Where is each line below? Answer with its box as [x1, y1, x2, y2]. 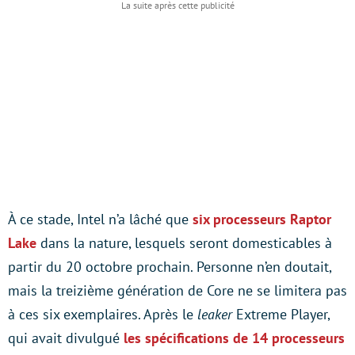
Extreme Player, [232, 305, 330, 323]
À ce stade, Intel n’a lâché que [8, 210, 193, 228]
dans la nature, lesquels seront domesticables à [36, 234, 332, 252]
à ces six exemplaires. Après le [8, 305, 197, 323]
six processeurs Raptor [193, 210, 331, 228]
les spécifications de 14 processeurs [124, 329, 345, 347]
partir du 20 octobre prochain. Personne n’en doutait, [8, 258, 331, 276]
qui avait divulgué [8, 329, 124, 347]
